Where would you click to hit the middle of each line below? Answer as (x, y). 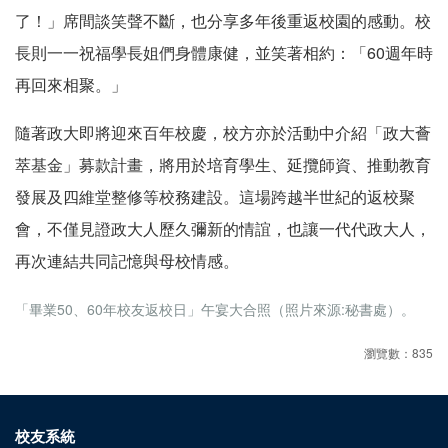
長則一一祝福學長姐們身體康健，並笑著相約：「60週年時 (224, 52)
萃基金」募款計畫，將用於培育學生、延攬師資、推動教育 (223, 164)
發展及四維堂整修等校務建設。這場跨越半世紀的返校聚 (215, 196)
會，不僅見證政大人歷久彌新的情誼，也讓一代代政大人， (223, 228)
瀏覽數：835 (398, 352)
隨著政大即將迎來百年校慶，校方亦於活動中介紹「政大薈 (223, 132)
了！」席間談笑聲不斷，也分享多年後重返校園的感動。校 (223, 20)
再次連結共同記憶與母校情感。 (127, 260)
